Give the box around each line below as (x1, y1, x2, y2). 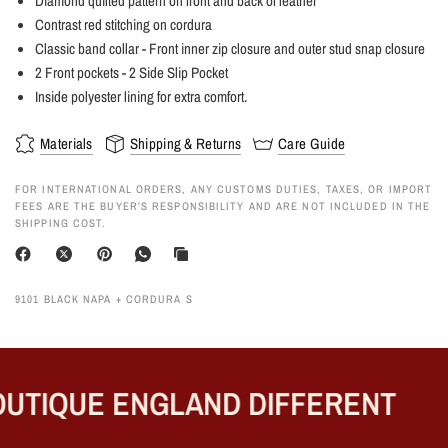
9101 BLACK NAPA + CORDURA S (15, 291, 193, 306)
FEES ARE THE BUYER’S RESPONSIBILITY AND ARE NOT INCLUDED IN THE (15, 198, 431, 213)
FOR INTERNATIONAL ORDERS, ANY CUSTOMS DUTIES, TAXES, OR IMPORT (15, 181, 433, 196)
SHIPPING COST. (15, 215, 107, 230)
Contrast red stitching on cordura (35, 13, 212, 35)
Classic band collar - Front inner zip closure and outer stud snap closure (35, 37, 425, 59)
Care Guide (278, 133, 346, 155)
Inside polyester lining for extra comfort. (35, 85, 247, 107)
